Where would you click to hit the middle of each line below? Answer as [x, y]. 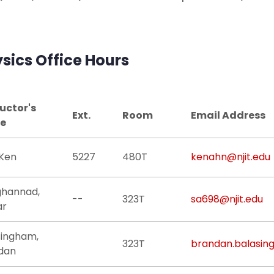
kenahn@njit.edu [231, 157]
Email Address [228, 115]
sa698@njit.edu [227, 199]
